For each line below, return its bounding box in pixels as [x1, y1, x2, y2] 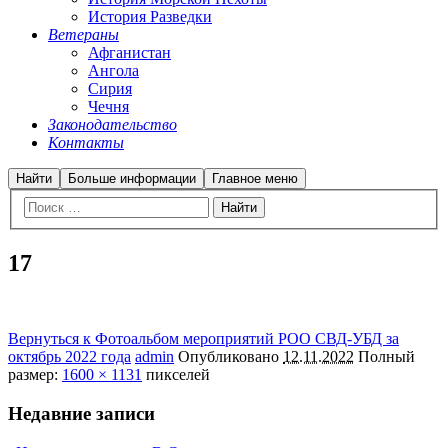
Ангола [88, 62, 139, 79]
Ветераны [48, 26, 119, 43]
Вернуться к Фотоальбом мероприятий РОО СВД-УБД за [8, 330, 399, 348]
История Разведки [88, 8, 212, 25]
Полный [358, 348, 415, 366]
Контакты [48, 134, 124, 151]
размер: [8, 366, 62, 384]
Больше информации [68, 171, 196, 186]
